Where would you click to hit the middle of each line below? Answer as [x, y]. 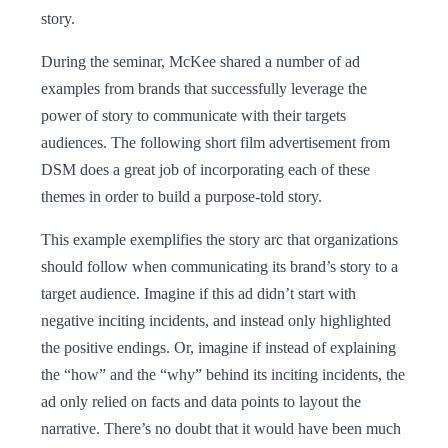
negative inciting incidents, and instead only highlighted [216, 320]
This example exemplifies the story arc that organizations [219, 239]
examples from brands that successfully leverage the [204, 88]
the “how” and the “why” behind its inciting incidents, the [223, 374]
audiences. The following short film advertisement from [215, 142]
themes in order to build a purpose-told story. [181, 196]
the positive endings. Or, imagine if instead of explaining [218, 347]
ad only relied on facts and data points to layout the [201, 401]
